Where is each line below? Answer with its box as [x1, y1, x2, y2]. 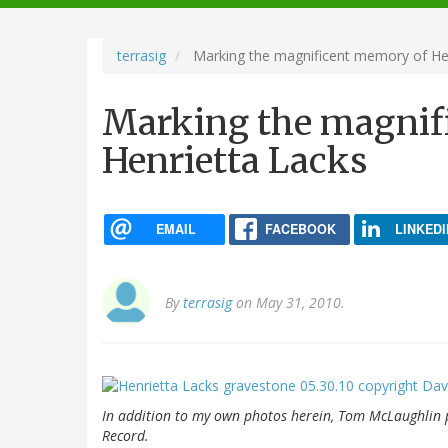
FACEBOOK [264, 219, 336, 238]
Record [102, 425, 145, 445]
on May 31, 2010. [232, 293, 345, 313]
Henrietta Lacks [102, 138, 367, 183]
